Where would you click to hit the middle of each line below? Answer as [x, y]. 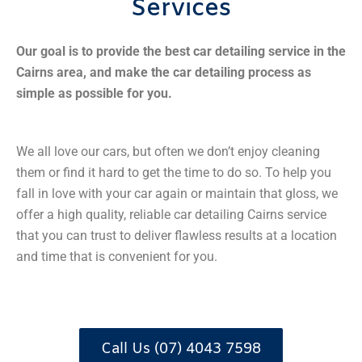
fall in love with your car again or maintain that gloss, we [177, 193]
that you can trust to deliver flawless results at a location [177, 235]
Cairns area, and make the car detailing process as [164, 72]
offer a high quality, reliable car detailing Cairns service [171, 214]
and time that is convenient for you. [117, 256]
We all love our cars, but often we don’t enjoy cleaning [168, 151]
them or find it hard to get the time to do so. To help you [174, 172]
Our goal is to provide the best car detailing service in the [181, 51]
